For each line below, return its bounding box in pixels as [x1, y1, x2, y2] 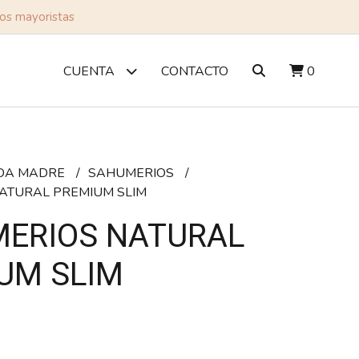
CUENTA [63, 63, 118, 80]
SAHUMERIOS [87, 164, 177, 182]
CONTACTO [160, 62, 228, 80]
